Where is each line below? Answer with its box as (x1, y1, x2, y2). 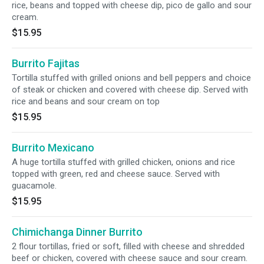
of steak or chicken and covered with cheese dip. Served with (12, 84, 248, 95)
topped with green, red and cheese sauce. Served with (12, 169, 220, 179)
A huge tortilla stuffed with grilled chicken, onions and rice (12, 157, 235, 167)
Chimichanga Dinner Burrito (12, 226, 143, 238)
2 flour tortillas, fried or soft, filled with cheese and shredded (12, 241, 245, 252)
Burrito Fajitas (12, 57, 80, 70)
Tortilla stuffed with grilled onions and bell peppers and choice (12, 72, 251, 83)
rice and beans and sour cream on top (12, 96, 160, 107)
